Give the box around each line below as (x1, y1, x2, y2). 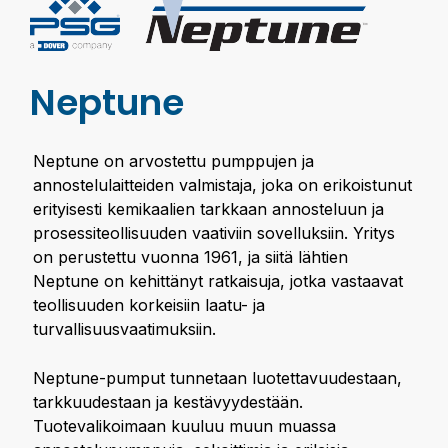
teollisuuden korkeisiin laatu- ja (33, 295, 265, 315)
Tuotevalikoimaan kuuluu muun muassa (33, 416, 336, 436)
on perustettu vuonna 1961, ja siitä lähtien (33, 247, 348, 267)
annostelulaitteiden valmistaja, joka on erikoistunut (33, 175, 412, 195)
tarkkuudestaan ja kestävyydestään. (33, 392, 303, 412)
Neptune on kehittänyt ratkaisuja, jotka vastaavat (33, 271, 403, 291)
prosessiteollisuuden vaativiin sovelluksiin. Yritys (33, 223, 395, 243)
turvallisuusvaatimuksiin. (33, 319, 216, 339)
